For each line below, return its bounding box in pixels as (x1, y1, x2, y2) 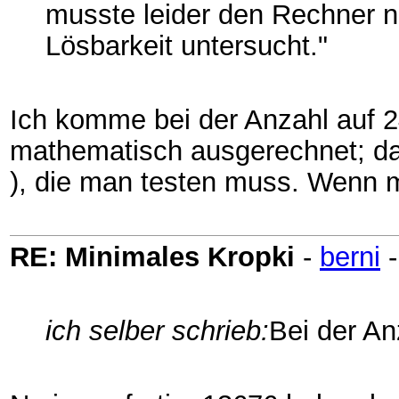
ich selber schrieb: (45, 315, 269, 346)
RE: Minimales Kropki (10, 241, 295, 272)
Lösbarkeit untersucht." (45, 30, 328, 61)
